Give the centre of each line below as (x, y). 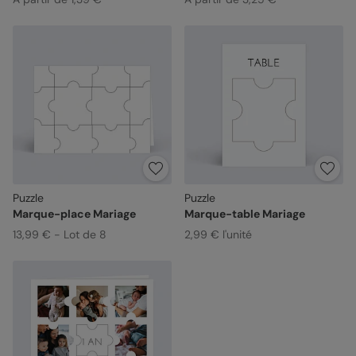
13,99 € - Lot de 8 (60, 234)
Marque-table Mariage (244, 213)
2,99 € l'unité (218, 234)
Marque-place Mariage (74, 213)
